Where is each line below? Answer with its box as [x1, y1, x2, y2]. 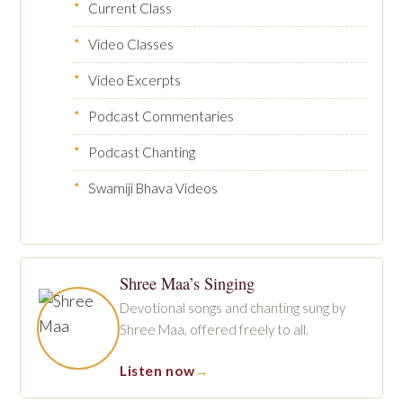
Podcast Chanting [88, 144, 195, 160]
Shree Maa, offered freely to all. [120, 321, 309, 337]
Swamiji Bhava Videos [88, 180, 218, 196]
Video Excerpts [88, 72, 181, 88]
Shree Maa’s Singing [120, 272, 255, 294]
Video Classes [88, 36, 174, 52]
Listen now [120, 363, 195, 379]
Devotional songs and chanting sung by [120, 300, 345, 316]
